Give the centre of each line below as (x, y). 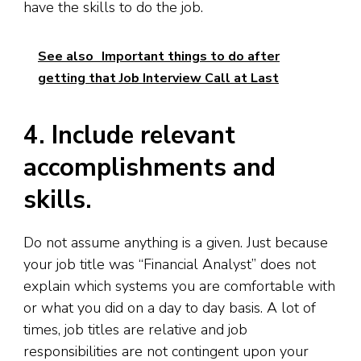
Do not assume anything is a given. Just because (176, 243)
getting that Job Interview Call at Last (158, 79)
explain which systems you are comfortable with (179, 286)
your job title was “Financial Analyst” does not (170, 265)
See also (66, 57)
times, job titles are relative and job (135, 330)
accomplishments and (149, 168)
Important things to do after (191, 57)
